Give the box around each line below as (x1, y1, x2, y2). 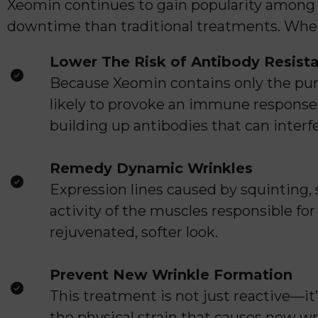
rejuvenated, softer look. (50, 224, 218, 241)
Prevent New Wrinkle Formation (50, 266, 292, 283)
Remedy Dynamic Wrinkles (50, 160, 253, 177)
